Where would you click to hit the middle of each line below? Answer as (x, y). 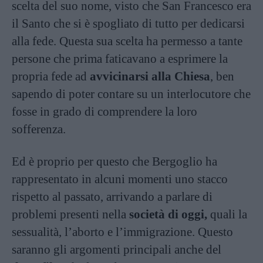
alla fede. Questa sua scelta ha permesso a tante (127, 41)
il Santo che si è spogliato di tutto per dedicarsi (128, 23)
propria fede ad (51, 76)
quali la (227, 214)
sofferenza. (39, 129)
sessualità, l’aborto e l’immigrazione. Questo (122, 232)
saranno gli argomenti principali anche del (117, 249)
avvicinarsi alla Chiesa (150, 76)
